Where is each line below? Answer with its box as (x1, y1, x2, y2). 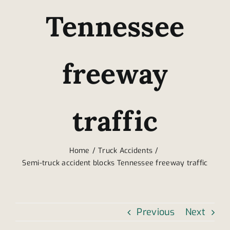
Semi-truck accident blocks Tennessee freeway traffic (22, 158, 208, 168)
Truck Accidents (98, 145, 153, 156)
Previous (137, 205, 175, 218)
